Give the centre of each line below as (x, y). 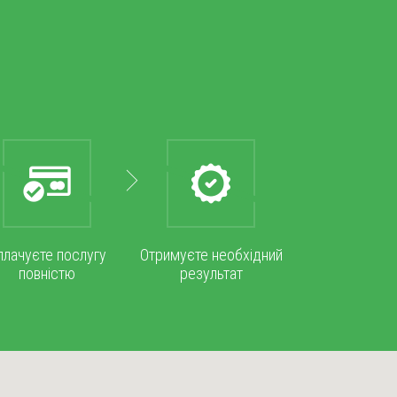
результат (211, 273)
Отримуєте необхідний (211, 255)
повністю (47, 273)
